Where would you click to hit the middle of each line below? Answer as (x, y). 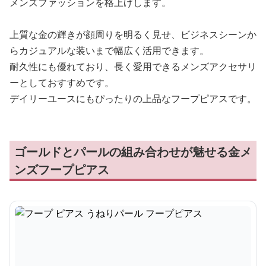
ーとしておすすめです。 (62, 83)
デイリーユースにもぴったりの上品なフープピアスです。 (133, 99)
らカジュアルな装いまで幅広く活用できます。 (109, 50)
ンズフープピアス (62, 170)
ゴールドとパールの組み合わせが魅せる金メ (133, 152)
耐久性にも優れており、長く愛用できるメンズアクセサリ (133, 66)
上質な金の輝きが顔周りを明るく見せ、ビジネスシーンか (133, 34)
